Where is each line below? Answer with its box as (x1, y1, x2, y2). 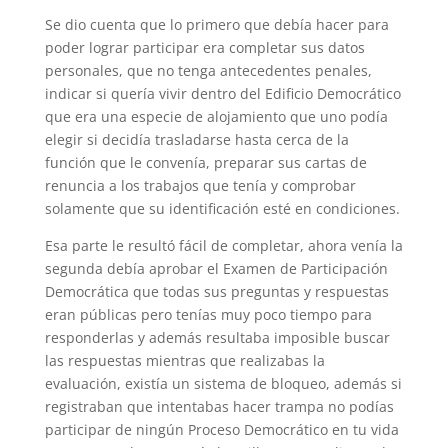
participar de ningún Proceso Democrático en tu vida (44, 420, 399, 439)
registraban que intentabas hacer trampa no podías (44, 397, 394, 416)
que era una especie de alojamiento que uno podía (44, 107, 388, 126)
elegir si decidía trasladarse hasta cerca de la (44, 130, 349, 149)
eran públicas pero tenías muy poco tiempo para (44, 305, 372, 324)
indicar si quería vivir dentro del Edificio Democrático (44, 84, 401, 103)
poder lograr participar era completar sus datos (44, 38, 365, 57)
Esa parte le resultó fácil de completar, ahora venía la (44, 236, 403, 255)
